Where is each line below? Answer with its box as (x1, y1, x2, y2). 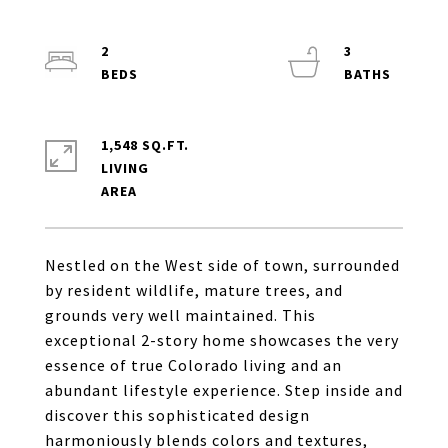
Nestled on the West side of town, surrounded (45, 255, 400, 275)
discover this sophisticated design (45, 405, 310, 425)
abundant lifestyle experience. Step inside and (45, 380, 403, 400)
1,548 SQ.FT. (101, 136, 189, 154)
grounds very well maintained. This (45, 305, 316, 325)
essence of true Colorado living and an (45, 355, 342, 375)
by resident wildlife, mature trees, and (45, 280, 343, 300)
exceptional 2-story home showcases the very (45, 330, 399, 350)
